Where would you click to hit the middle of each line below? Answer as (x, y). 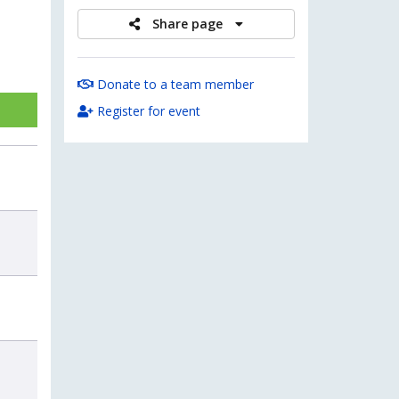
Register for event (147, 110)
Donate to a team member (174, 84)
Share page (190, 23)
